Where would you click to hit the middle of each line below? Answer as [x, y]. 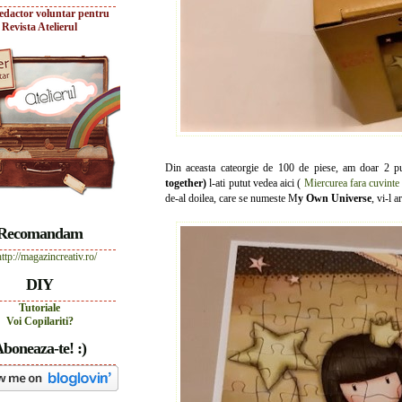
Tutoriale [39, 308]
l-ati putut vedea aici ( [255, 183]
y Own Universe [335, 198]
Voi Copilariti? [39, 321]
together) [186, 183]
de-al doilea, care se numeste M [232, 198]
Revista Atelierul [39, 27]
